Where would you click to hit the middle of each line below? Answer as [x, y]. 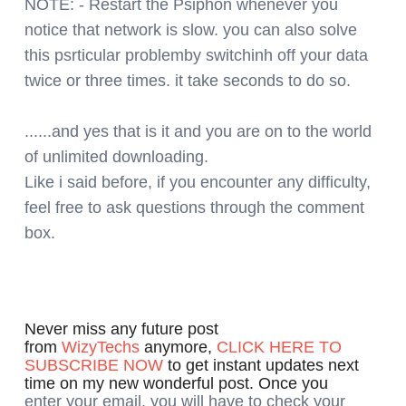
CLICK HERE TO [279, 347]
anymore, [178, 347]
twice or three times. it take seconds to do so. [188, 80]
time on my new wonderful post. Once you [179, 383]
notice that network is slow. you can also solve [191, 29]
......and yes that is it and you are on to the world [198, 131]
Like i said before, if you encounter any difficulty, [198, 182]
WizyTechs [101, 347]
